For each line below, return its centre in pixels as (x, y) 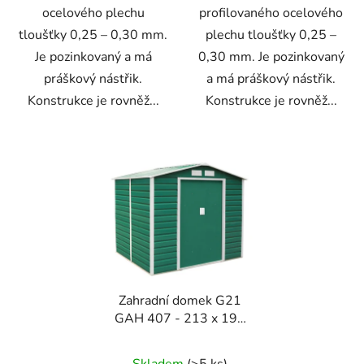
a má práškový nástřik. (271, 78)
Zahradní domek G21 (180, 300)
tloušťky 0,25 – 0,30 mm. (93, 35)
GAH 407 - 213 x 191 (180, 318)
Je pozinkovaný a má (93, 56)
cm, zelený (180, 336)
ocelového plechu (93, 13)
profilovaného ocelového (271, 13)
